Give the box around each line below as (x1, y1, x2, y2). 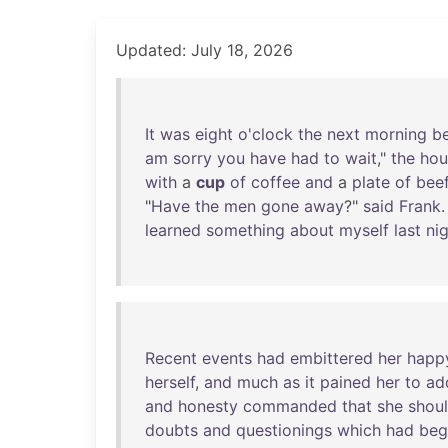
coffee (251, 172, 300, 192)
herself (145, 372, 195, 392)
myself (339, 220, 389, 240)
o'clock (238, 124, 293, 144)
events (202, 348, 252, 368)
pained (320, 372, 371, 392)
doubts (145, 420, 198, 440)
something (206, 220, 285, 240)
